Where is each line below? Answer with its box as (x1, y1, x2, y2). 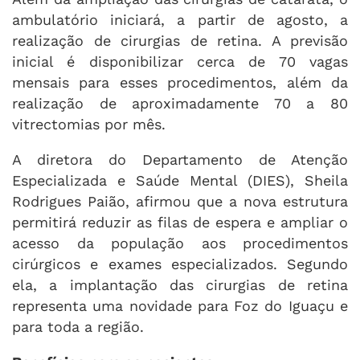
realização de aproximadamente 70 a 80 (12, 94, 348, 112)
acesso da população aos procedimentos (12, 234, 348, 252)
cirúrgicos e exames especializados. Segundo (12, 255, 348, 272)
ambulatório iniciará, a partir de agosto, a (12, 10, 348, 28)
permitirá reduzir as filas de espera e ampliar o (12, 213, 348, 231)
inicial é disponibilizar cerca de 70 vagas (12, 52, 348, 70)
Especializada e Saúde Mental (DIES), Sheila (12, 171, 348, 189)
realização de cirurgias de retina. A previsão (12, 31, 348, 49)
